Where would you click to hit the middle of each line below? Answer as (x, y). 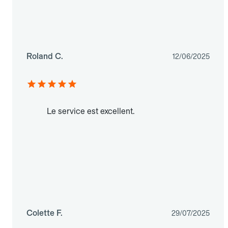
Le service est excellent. (91, 111)
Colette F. (45, 213)
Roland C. (45, 56)
